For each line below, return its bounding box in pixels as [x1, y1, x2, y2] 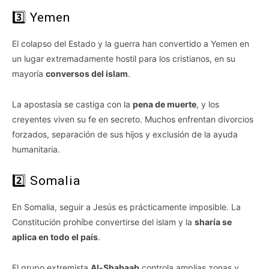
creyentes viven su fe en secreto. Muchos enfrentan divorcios [12, 114, 253, 125]
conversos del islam [46, 68, 128, 79]
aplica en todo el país [12, 232, 98, 243]
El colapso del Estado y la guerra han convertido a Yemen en [12, 38, 249, 49]
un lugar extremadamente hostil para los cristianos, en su [12, 53, 235, 64]
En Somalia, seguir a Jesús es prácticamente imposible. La [12, 202, 241, 213]
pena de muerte [133, 99, 196, 110]
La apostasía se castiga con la [12, 99, 133, 110]
